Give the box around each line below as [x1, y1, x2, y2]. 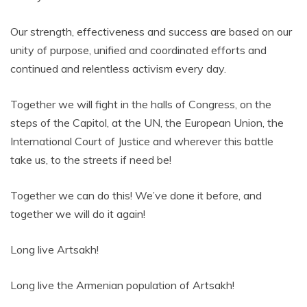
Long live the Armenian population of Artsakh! [10, 278, 234, 292]
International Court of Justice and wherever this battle [10, 134, 273, 148]
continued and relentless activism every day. [10, 61, 226, 75]
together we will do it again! [10, 206, 145, 221]
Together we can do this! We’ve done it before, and [10, 188, 262, 202]
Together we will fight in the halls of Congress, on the [10, 97, 271, 111]
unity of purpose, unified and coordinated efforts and [10, 42, 267, 57]
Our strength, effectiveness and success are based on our [10, 24, 292, 38]
